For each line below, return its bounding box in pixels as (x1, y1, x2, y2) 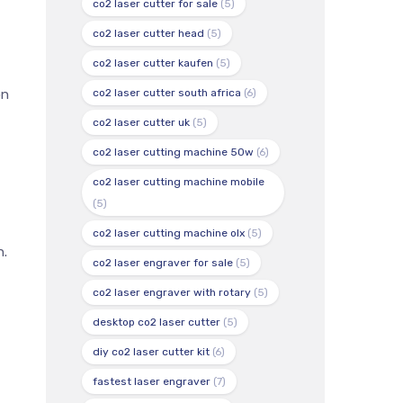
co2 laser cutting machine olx (93, 227, 245, 240)
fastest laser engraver (93, 375, 210, 389)
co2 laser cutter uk (93, 116, 190, 130)
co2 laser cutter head (93, 27, 204, 40)
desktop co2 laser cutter (93, 316, 220, 329)
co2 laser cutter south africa (93, 86, 241, 100)
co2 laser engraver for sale (93, 256, 233, 270)
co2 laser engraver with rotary (93, 286, 251, 300)
